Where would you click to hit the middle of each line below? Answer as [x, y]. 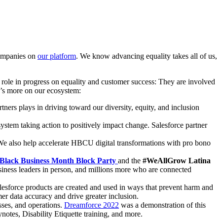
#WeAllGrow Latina [177, 161]
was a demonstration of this [162, 205]
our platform [57, 56]
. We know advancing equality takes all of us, [147, 56]
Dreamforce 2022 [92, 205]
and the [130, 161]
